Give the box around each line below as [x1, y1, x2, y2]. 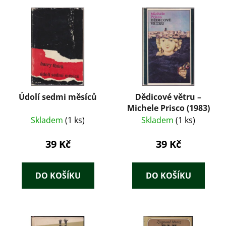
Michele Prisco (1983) [127, 102, 210, 114]
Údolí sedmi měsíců [19, 91, 97, 103]
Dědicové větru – [135, 91, 201, 103]
